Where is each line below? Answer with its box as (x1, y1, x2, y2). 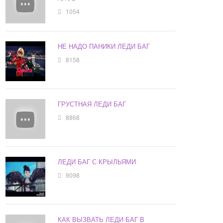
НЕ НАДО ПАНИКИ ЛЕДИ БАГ (58, 41, 150, 51)
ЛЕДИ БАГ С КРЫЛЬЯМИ (58, 157, 136, 167)
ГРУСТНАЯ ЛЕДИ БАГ (58, 99, 126, 109)
